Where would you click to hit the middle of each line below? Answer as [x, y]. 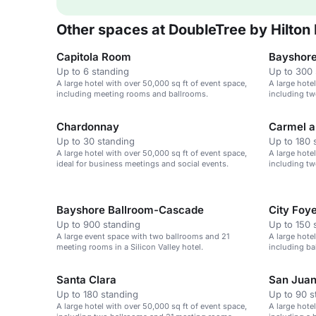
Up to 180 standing [97, 294]
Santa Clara [86, 280]
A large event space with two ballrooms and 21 [143, 236]
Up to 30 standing [96, 141]
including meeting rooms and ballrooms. [132, 94]
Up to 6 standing [93, 71]
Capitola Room [94, 57]
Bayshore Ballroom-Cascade [130, 210]
